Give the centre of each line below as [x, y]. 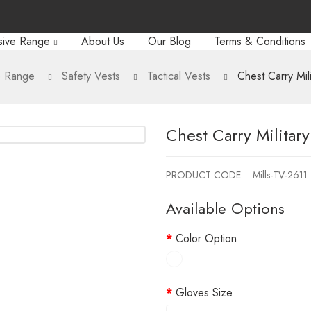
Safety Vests [91, 76]
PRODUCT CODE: [206, 175]
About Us [102, 41]
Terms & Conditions [260, 41]
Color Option [206, 238]
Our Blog [169, 41]
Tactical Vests [178, 76]
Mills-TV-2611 [280, 175]
